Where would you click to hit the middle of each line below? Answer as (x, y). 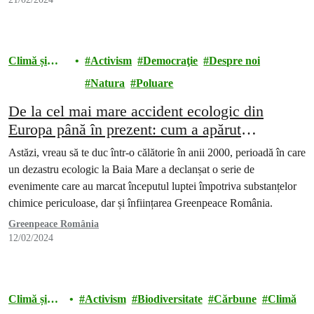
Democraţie (171, 61)
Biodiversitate (170, 299)
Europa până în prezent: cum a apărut (125, 129)
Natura (108, 83)
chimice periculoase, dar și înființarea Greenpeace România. (141, 203)
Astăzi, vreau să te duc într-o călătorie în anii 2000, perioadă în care (157, 152)
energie (26, 78)
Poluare (155, 83)
